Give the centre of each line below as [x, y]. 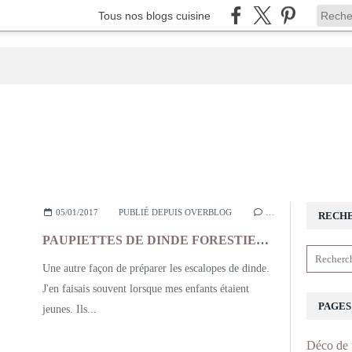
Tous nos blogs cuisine [154, 15]
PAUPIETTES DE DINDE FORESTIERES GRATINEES [262, 240]
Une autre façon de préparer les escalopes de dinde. [156, 268]
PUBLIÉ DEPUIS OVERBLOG [175, 212]
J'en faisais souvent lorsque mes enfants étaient [146, 289]
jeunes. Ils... [70, 309]
